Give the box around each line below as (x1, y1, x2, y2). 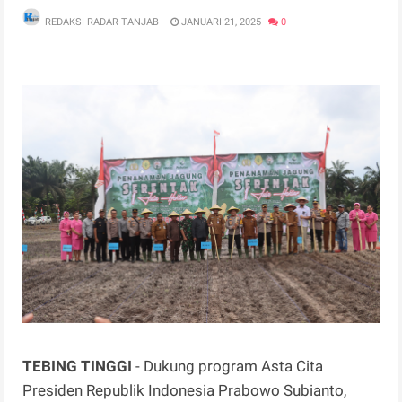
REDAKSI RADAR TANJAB (45, 15, 160, 28)
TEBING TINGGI (22, 356, 133, 375)
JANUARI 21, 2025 (179, 15, 262, 28)
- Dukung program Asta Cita (132, 356, 324, 375)
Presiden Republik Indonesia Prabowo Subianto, (22, 380, 347, 399)
